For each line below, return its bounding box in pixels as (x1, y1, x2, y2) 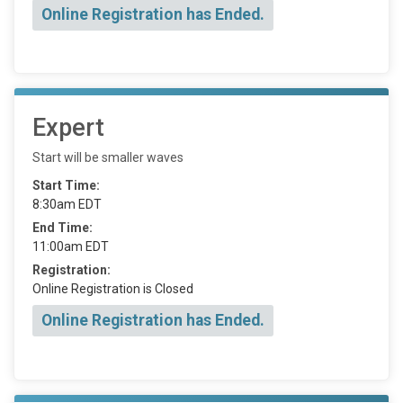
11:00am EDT (32, 239, 109, 255)
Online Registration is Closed (32, 282, 193, 297)
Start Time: (32, 178, 100, 193)
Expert (32, 113, 104, 143)
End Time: (32, 220, 93, 236)
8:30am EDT (32, 197, 102, 212)
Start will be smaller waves (32, 150, 184, 166)
